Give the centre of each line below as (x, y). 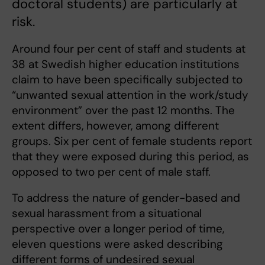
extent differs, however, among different (115, 126)
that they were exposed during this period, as (130, 157)
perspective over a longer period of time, (118, 229)
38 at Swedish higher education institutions (126, 64)
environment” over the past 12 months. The (123, 111)
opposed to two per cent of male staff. (111, 172)
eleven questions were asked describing (117, 244)
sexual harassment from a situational (107, 214)
